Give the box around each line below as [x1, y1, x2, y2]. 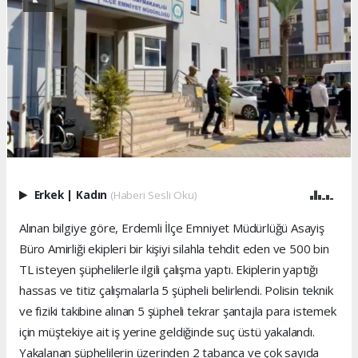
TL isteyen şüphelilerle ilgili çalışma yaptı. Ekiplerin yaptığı [19, 261, 318, 277]
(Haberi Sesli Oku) [109, 187, 197, 202]
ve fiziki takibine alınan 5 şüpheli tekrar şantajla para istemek [19, 302, 336, 319]
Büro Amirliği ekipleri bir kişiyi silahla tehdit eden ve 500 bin [19, 240, 329, 257]
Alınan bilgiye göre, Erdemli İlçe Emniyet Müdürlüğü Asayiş [19, 219, 324, 236]
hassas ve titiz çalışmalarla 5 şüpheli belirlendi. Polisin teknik [19, 281, 333, 298]
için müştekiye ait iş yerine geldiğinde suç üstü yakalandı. [19, 323, 315, 340]
